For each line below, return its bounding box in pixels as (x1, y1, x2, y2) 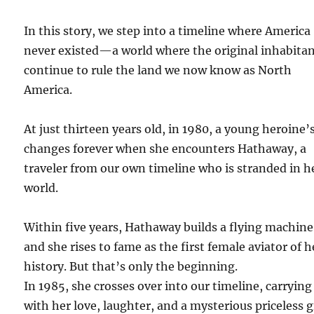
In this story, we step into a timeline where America (24, 23, 311, 38)
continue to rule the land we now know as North (24, 62, 292, 77)
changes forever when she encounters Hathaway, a (24, 141, 307, 156)
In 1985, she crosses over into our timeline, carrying (24, 278, 313, 293)
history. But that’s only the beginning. (24, 259, 238, 273)
